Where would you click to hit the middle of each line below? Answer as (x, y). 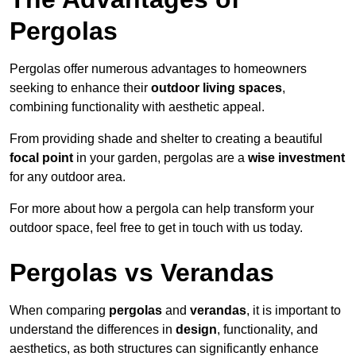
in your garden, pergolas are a (161, 158)
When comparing (59, 311)
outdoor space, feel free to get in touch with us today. (156, 228)
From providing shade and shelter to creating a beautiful (166, 139)
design (196, 330)
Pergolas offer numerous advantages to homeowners (158, 69)
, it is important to (294, 311)
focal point (41, 158)
